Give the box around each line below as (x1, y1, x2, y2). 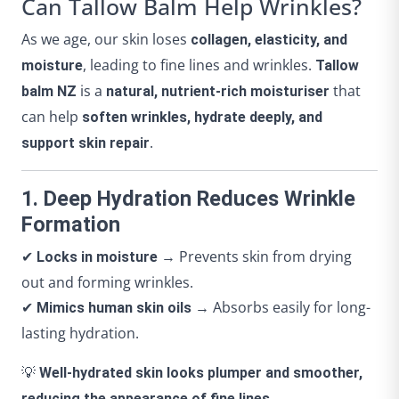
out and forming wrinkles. (21, 273, 193, 293)
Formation (21, 212, 120, 238)
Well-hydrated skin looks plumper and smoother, (39, 364, 362, 382)
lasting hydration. (21, 323, 139, 344)
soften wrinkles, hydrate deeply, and (82, 109, 322, 126)
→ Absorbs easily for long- (191, 297, 370, 318)
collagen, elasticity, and (191, 31, 347, 49)
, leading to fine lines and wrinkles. (83, 55, 315, 76)
